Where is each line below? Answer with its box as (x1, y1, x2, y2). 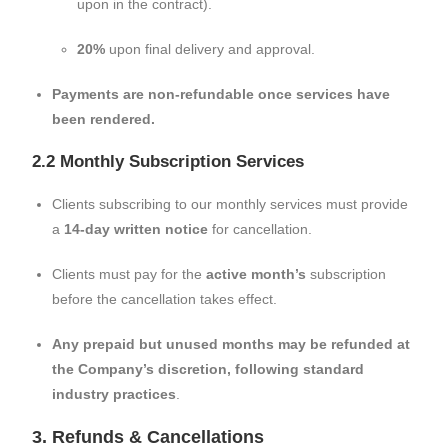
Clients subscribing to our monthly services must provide (52, 196, 409, 212)
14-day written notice (64, 221, 209, 237)
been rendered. (52, 111, 156, 127)
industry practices (52, 386, 177, 402)
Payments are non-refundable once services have (52, 86, 391, 102)
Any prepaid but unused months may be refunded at (52, 336, 411, 352)
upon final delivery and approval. (105, 41, 316, 57)
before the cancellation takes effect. (52, 291, 278, 307)
